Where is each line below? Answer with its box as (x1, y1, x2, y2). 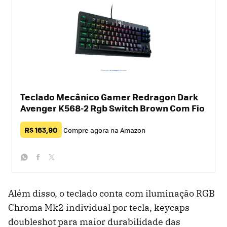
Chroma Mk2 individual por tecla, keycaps (8, 201, 190, 213)
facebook (34, 165, 70, 177)
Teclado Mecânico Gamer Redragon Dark (20, 90, 198, 103)
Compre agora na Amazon (63, 125, 145, 135)
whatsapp (20, 165, 59, 177)
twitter (48, 165, 72, 177)
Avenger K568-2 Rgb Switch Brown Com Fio (20, 101, 205, 115)
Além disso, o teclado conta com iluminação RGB (8, 187, 215, 199)
